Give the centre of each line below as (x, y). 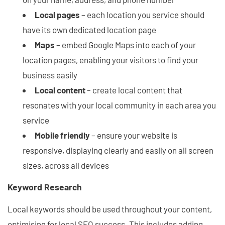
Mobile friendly (62, 135)
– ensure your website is (134, 135)
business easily (50, 75)
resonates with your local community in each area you (119, 105)
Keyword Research (45, 187)
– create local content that (134, 90)
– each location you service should (142, 14)
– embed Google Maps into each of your (125, 44)
